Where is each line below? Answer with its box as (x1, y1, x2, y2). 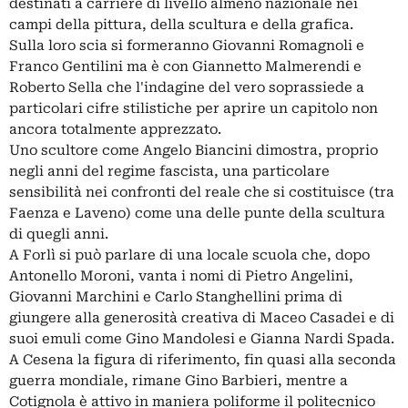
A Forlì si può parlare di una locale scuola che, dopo (9, 246, 370, 263)
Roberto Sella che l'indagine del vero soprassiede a (9, 78, 364, 96)
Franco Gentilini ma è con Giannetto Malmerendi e (9, 57, 362, 75)
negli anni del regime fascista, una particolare (9, 162, 330, 179)
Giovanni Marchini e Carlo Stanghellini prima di (9, 288, 342, 305)
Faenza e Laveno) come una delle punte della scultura (9, 204, 385, 221)
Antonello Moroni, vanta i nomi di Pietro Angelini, (9, 267, 353, 284)
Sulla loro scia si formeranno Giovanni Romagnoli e (9, 36, 364, 54)
